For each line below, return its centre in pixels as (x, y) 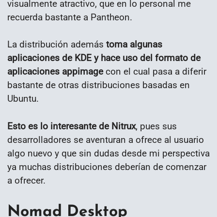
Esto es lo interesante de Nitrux (71, 126)
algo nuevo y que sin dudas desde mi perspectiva (108, 154)
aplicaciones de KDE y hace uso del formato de (104, 58)
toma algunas (134, 45)
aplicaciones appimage (55, 72)
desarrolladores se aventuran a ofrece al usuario (106, 140)
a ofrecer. (26, 181)
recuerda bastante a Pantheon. (70, 17)
